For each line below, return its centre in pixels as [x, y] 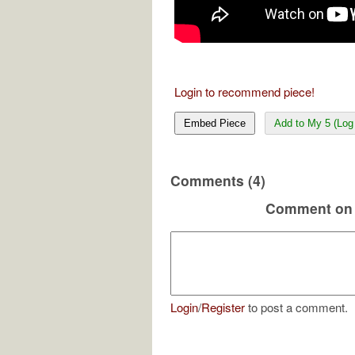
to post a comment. [296, 307]
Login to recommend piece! [244, 91]
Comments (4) [218, 180]
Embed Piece [215, 123]
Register [223, 307]
